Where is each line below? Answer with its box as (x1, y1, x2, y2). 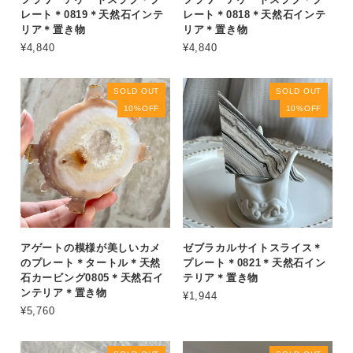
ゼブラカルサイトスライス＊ (183, 242, 324, 254)
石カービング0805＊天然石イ (20, 272, 164, 284)
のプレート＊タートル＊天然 (20, 257, 162, 269)
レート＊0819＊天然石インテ (20, 9, 164, 20)
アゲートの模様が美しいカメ (20, 242, 162, 254)
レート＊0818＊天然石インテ (183, 9, 326, 20)
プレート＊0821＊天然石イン (183, 257, 326, 269)
